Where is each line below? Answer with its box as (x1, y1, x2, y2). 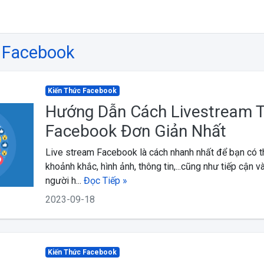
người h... (45, 175, 84, 186)
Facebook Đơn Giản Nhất (45, 121, 226, 141)
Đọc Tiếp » (83, 175, 127, 186)
